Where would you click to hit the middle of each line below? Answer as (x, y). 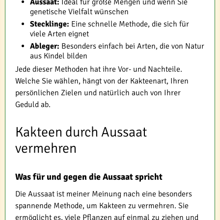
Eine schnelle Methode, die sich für (129, 24)
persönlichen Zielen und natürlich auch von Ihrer (98, 93)
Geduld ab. (33, 105)
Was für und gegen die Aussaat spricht (89, 177)
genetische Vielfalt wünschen (79, 12)
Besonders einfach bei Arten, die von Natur (132, 46)
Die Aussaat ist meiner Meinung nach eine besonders (104, 194)
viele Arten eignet (59, 34)
